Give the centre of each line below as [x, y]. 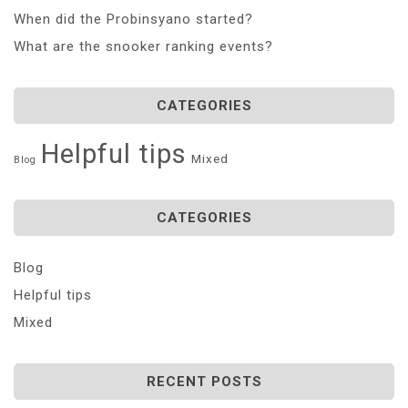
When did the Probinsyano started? [133, 19]
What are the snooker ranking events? [143, 46]
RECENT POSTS [204, 381]
